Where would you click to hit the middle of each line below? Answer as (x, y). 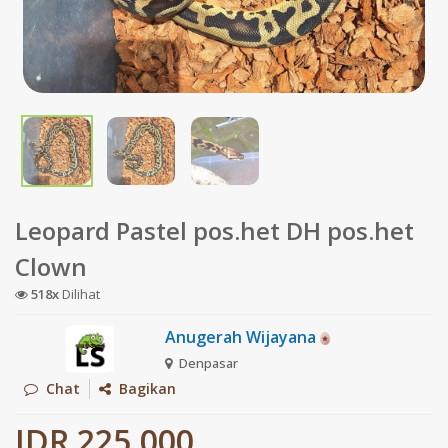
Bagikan (143, 389)
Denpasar (207, 363)
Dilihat (79, 293)
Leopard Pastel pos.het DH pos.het (214, 230)
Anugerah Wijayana (242, 336)
